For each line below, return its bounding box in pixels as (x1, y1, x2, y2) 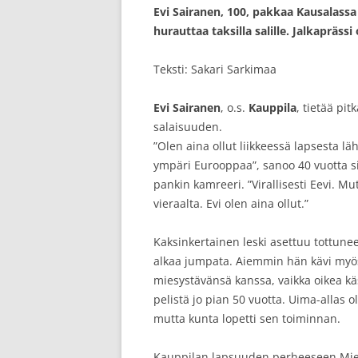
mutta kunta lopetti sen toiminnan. (153, 311, 340, 326)
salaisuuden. (153, 119, 222, 134)
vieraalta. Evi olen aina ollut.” (153, 196, 308, 211)
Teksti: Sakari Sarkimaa (153, 62, 276, 77)
